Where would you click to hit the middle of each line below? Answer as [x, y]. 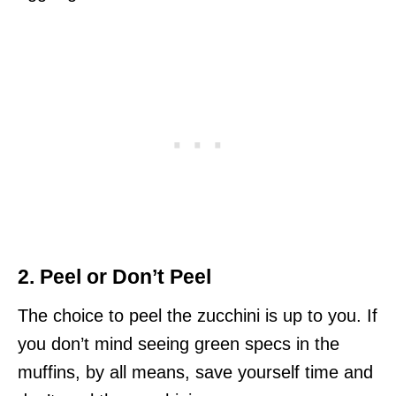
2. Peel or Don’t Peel [114, 277]
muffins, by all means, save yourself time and [195, 372]
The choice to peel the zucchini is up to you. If [198, 316]
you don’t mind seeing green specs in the [179, 344]
